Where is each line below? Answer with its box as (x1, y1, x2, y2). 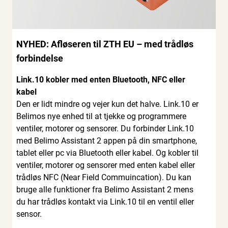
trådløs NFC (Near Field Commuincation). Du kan (16, 173, 191, 183)
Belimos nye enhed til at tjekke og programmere (16, 111, 186, 122)
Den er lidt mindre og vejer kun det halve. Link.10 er (16, 99, 198, 109)
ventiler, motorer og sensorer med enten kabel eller (16, 160, 195, 170)
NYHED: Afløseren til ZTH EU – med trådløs (16, 39, 193, 50)
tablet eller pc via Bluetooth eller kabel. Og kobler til (16, 148, 198, 158)
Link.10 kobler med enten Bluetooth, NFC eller (16, 75, 185, 85)
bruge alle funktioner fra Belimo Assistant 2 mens (16, 185, 193, 195)
